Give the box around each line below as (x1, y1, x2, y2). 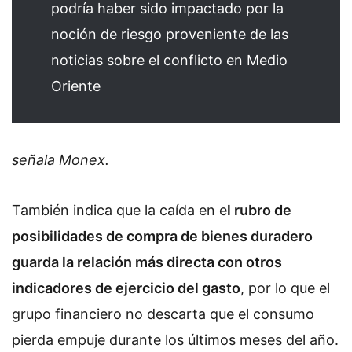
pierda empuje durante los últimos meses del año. (12, 331, 339, 348)
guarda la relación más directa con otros (12, 253, 282, 270)
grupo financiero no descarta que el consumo (12, 305, 314, 322)
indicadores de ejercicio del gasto (12, 279, 240, 296)
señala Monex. (12, 152, 109, 168)
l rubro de (227, 201, 291, 218)
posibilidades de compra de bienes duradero (12, 227, 313, 244)
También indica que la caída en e (12, 201, 227, 218)
